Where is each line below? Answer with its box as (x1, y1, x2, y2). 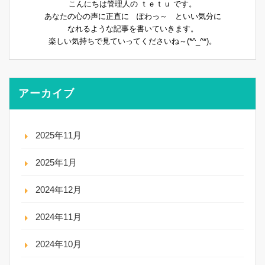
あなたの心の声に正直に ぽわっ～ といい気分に (44, 11, 221, 21)
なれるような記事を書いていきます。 (67, 24, 198, 33)
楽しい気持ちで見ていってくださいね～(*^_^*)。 (49, 36, 216, 46)
